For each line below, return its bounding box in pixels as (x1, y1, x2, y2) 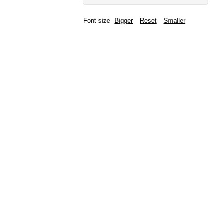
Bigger (114, 17, 133, 24)
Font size (83, 17, 110, 24)
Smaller (164, 17, 185, 24)
